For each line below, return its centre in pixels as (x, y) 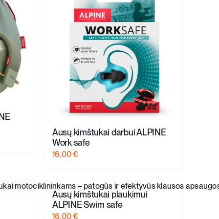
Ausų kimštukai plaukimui (100, 194)
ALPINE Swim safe (88, 204)
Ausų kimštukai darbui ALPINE (109, 132)
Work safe (71, 142)
